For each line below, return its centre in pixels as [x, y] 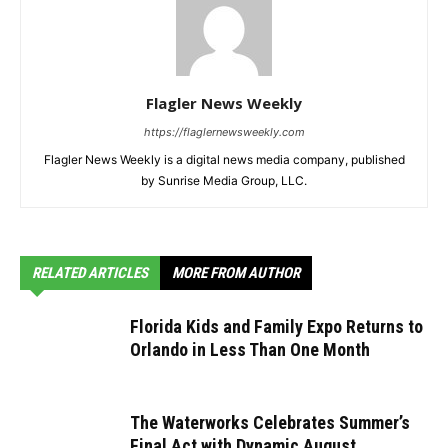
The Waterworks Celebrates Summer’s [270, 423]
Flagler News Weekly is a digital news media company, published [224, 160]
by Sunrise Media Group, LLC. [224, 181]
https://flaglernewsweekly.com [224, 132]
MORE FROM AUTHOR [236, 273]
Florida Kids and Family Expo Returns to [276, 327]
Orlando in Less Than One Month [250, 350]
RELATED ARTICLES [90, 273]
